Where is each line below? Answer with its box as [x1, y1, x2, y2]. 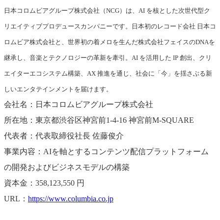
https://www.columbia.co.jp [28, 194, 113, 203]
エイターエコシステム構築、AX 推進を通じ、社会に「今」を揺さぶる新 [4, 70, 212, 78]
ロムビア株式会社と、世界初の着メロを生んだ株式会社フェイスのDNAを [4, 38, 215, 46]
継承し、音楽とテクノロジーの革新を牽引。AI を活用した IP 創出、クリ [4, 54, 212, 62]
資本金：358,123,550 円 [4, 179, 84, 188]
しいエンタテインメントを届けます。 [4, 85, 112, 93]
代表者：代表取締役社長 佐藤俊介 [4, 132, 124, 140]
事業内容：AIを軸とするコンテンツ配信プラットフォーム [4, 147, 209, 156]
